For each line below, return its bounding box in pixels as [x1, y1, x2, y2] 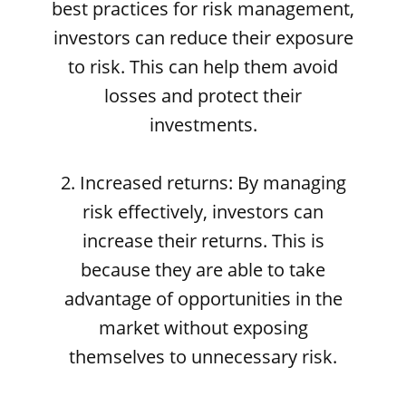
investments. [149, 112, 257, 137]
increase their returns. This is [82, 228, 324, 253]
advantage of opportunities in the [63, 286, 343, 311]
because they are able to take [81, 257, 325, 282]
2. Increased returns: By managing [60, 170, 346, 195]
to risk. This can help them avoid [68, 54, 338, 79]
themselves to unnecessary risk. [69, 344, 337, 369]
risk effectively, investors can [82, 199, 324, 224]
